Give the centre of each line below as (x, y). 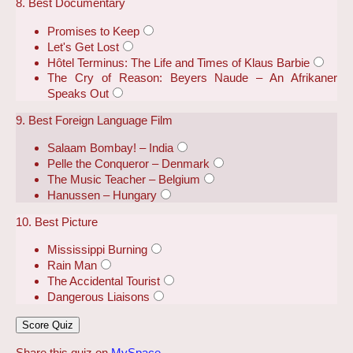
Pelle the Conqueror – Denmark (128, 163)
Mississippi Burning (97, 250)
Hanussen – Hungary (102, 195)
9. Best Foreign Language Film (94, 120)
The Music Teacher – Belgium (124, 179)
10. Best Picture (57, 222)
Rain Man (72, 266)
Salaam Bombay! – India (110, 147)
